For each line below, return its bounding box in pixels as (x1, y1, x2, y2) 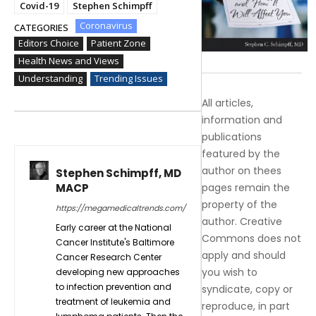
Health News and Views (18, 54, 119, 67)
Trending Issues (95, 71, 163, 85)
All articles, (202, 95, 254, 110)
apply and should (202, 248, 286, 262)
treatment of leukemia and (56, 295, 171, 308)
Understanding (18, 71, 83, 85)
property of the (202, 197, 278, 212)
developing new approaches (56, 265, 180, 278)
